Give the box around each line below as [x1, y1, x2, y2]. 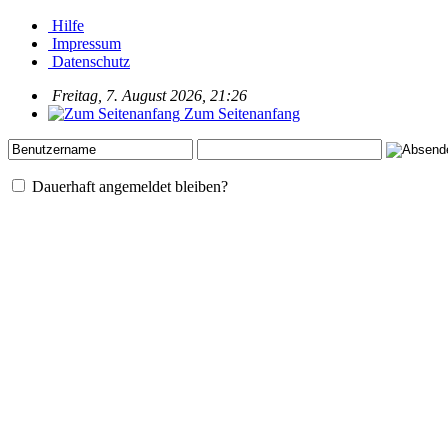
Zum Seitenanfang [184, 104, 300, 122]
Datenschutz [52, 52, 130, 70]
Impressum [52, 34, 121, 52]
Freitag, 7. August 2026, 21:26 [52, 86, 247, 104]
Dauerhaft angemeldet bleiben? [28, 177, 228, 195]
